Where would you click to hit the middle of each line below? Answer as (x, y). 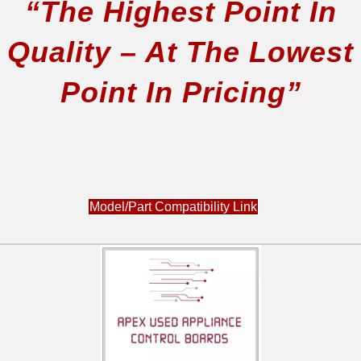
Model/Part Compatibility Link (173, 206)
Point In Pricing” (180, 92)
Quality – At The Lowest (180, 52)
